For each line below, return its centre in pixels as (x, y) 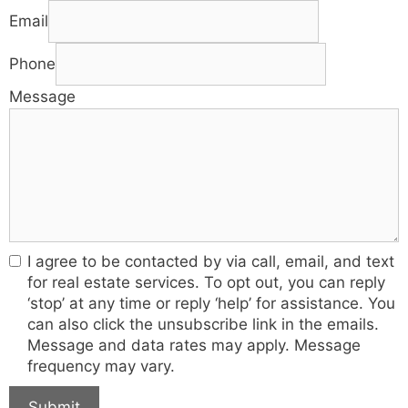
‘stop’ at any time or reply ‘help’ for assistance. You (211, 303)
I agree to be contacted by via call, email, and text (211, 261)
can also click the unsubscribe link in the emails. (203, 324)
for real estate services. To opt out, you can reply (206, 282)
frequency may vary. (101, 366)
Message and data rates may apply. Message (194, 345)
